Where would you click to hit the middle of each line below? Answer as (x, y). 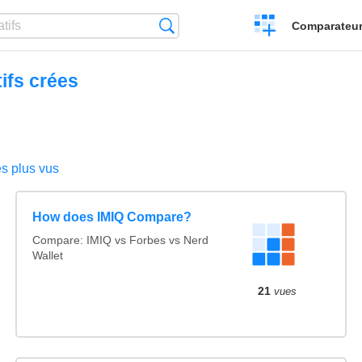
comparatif (284, 69)
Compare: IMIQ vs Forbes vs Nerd (120, 240)
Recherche (204, 25)
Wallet (47, 255)
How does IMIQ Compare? (112, 217)
